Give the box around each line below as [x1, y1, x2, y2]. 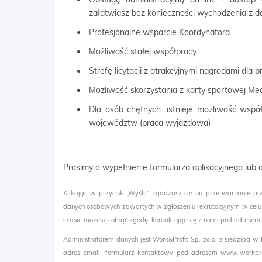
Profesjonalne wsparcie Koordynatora [89, 27, 230, 37]
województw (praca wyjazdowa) [89, 118, 211, 128]
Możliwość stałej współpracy [89, 46, 196, 57]
